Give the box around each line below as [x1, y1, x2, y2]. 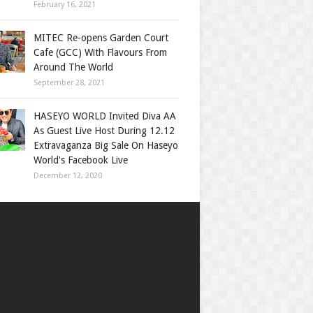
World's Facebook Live [34, 154, 128, 166]
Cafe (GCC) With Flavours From [34, 47, 167, 58]
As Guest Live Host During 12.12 [34, 125, 175, 136]
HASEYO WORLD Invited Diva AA [34, 110, 176, 122]
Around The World [34, 61, 113, 73]
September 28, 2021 [34, 78, 105, 87]
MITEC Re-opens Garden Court [34, 32, 168, 43]
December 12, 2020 [34, 171, 102, 180]
